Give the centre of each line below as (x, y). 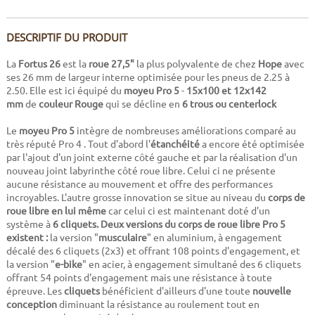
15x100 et (207, 90)
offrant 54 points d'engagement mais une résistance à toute (139, 277)
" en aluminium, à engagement (214, 237)
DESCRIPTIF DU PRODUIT (66, 38)
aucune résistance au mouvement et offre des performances (139, 184)
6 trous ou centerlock (229, 104)
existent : (28, 237)
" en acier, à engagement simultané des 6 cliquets (191, 264)
